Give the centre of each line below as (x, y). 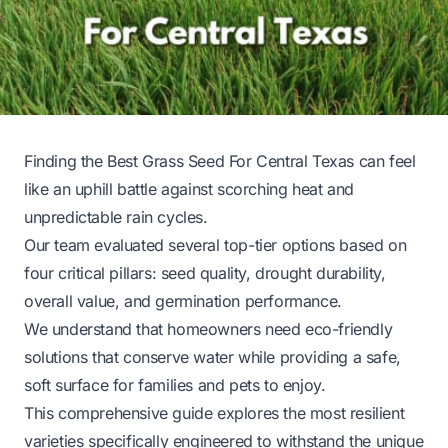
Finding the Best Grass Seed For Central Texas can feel (220, 160)
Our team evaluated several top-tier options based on (215, 244)
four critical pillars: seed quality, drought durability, (205, 272)
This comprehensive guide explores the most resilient (214, 412)
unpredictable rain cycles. (116, 216)
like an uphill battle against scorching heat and (189, 188)
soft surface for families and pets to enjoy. (175, 384)
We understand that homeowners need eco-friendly (208, 328)
